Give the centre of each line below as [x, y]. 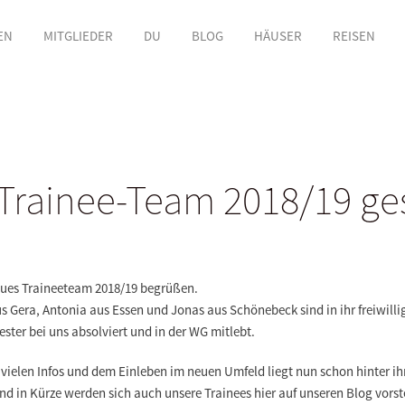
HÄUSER [278, 36]
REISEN [353, 36]
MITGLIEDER [78, 36]
